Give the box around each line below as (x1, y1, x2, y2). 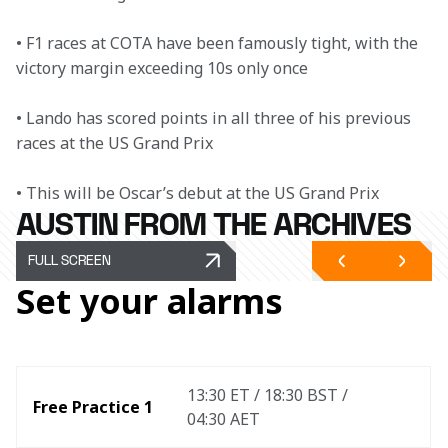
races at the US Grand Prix (16, 132, 213, 154)
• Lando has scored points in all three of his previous (16, 107, 415, 129)
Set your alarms (16, 278, 283, 324)
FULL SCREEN (28, 252, 111, 270)
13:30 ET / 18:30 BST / (187, 384, 352, 406)
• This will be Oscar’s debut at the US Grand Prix (16, 182, 379, 204)
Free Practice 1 (33, 396, 153, 418)
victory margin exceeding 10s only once (16, 57, 308, 79)
